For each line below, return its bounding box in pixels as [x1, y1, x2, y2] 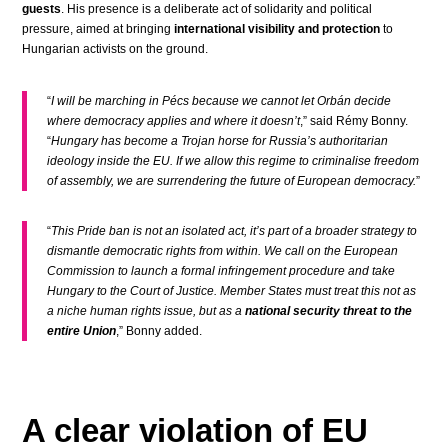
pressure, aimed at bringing [22, 22, 175, 36]
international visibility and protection [174, 22, 381, 36]
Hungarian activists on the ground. [22, 42, 209, 56]
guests [22, 2, 62, 16]
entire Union [47, 324, 117, 338]
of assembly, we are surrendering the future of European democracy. [47, 174, 417, 188]
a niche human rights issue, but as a [47, 304, 246, 318]
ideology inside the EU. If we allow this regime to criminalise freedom [47, 154, 420, 168]
